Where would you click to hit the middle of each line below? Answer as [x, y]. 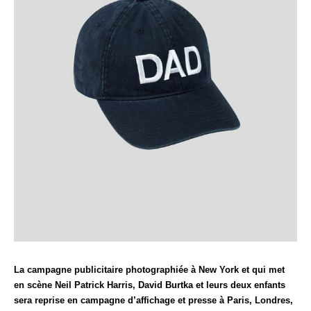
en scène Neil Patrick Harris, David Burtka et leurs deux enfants [150, 285]
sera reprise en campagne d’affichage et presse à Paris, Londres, [153, 300]
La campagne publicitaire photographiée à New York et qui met [149, 269]
